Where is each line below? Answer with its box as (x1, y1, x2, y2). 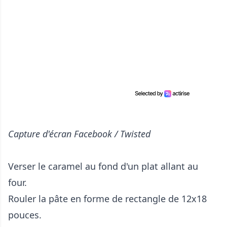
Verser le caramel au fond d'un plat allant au (8, 160, 198, 172)
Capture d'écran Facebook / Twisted (8, 127, 150, 140)
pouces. (8, 208, 42, 221)
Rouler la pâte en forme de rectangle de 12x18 (8, 192, 207, 205)
